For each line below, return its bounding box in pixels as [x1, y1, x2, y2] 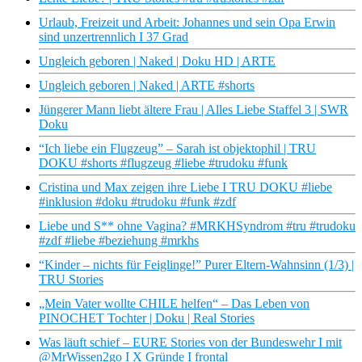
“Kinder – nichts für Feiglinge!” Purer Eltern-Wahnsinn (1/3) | [39, 258, 354, 272]
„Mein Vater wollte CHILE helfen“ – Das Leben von [39, 297, 309, 311]
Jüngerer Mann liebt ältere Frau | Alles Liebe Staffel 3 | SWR [39, 103, 348, 117]
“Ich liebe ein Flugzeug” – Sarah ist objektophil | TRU [39, 141, 316, 156]
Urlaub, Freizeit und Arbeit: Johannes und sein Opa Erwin [39, 15, 335, 30]
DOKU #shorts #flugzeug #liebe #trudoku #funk [39, 156, 288, 170]
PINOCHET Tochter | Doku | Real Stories [39, 311, 255, 326]
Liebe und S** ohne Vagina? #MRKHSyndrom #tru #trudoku [39, 219, 356, 234]
